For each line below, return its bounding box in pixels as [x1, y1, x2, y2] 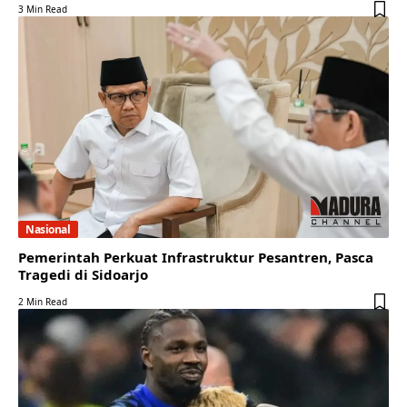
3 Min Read [18, 2, 67, 15]
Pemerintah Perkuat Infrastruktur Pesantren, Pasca [18, 248, 373, 267]
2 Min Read [18, 295, 67, 309]
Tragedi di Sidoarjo [18, 265, 148, 284]
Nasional [25, 221, 71, 237]
